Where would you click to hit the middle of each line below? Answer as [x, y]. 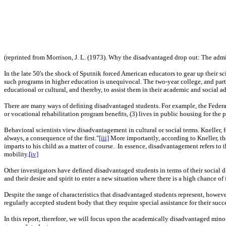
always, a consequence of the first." [51, 138]
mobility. [16, 154]
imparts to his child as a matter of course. [59, 146]
